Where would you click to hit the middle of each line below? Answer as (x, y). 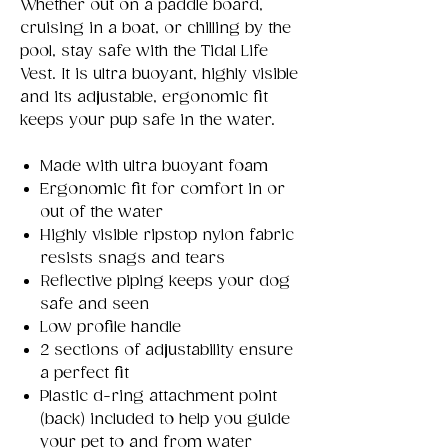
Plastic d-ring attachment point (158, 396)
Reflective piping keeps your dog (165, 281)
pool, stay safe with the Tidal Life (144, 51)
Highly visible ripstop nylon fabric (167, 235)
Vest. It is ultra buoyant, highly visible (159, 74)
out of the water (101, 212)
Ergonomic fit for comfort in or (162, 189)
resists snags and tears (132, 258)
